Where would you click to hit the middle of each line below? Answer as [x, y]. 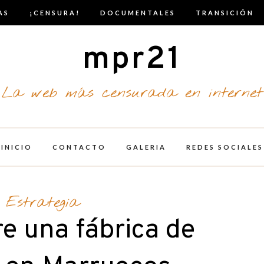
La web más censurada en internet [132, 93]
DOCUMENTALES [138, 13]
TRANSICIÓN [225, 13]
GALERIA [146, 147]
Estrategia [43, 203]
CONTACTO [79, 147]
